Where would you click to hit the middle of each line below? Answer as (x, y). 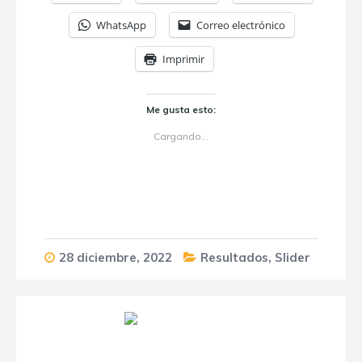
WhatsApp (121, 25)
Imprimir (183, 59)
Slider (292, 257)
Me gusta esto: (181, 109)
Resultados (234, 257)
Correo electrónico (241, 25)
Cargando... (181, 136)
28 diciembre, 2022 (115, 257)
